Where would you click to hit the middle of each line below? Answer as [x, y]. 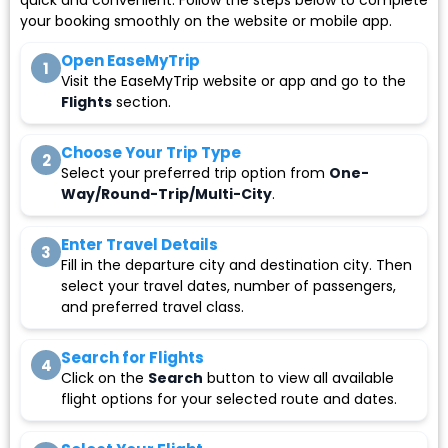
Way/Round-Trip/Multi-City [166, 194]
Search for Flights [132, 358]
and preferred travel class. [152, 307]
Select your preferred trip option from [195, 173]
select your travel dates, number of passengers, [228, 286]
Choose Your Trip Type [151, 153]
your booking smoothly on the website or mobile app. [206, 21]
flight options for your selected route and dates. [229, 399]
